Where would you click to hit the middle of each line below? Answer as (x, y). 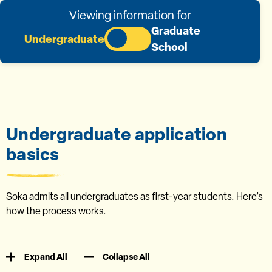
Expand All (46, 257)
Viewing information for (130, 15)
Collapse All (127, 257)
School (169, 47)
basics (33, 154)
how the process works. (56, 211)
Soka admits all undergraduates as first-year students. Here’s (134, 196)
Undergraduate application (117, 134)
